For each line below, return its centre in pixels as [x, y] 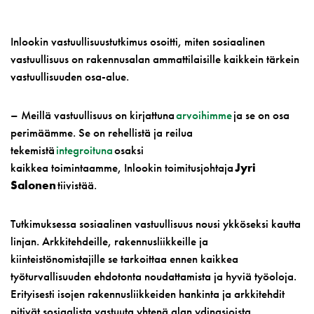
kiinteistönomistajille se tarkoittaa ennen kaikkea [124, 259]
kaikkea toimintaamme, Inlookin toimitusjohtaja [123, 168]
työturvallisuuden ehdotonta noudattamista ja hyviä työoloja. [153, 276]
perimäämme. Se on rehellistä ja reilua [102, 132]
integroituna [84, 150]
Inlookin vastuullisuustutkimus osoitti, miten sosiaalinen [138, 41]
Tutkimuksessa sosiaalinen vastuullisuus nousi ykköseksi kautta [156, 224]
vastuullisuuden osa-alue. [71, 76]
